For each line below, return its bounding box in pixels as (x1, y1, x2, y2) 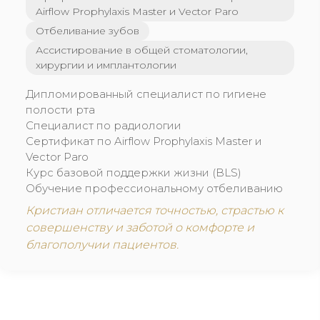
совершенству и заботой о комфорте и (26, 221, 254, 234)
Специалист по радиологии (26, 119, 181, 132)
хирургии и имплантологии (36, 59, 176, 71)
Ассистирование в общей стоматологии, (36, 44, 248, 56)
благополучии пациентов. (26, 238, 179, 251)
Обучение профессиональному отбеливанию (26, 181, 283, 195)
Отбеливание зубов (36, 24, 139, 37)
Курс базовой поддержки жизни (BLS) (26, 166, 241, 179)
